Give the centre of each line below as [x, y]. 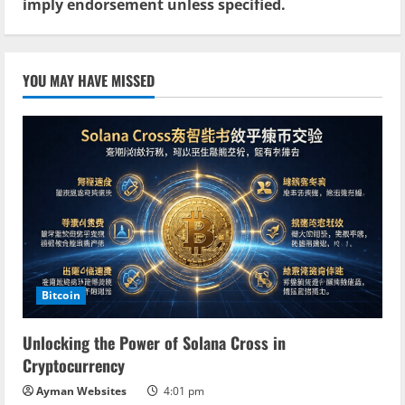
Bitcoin [61, 296]
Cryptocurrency [74, 366]
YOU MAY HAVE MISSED [89, 81]
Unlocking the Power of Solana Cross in [154, 343]
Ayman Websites [81, 391]
